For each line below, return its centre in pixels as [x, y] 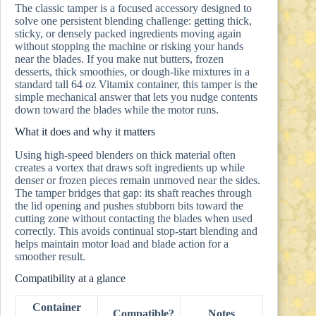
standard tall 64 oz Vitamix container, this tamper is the [136, 85]
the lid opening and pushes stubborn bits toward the [129, 205]
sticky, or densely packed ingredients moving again [128, 34]
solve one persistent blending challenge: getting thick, [133, 21]
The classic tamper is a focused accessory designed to [133, 8]
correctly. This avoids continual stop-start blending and [136, 231]
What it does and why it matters [85, 131]
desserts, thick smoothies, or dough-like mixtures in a [132, 72]
